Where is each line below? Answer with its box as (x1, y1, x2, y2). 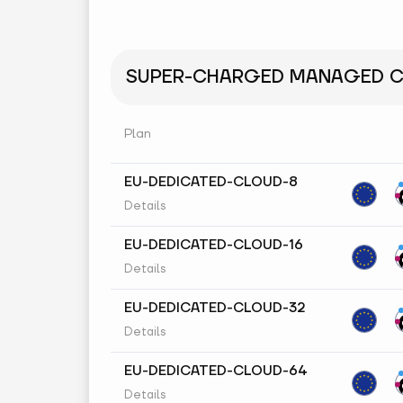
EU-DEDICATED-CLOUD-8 (124, 174, 298, 191)
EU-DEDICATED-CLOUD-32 (124, 300, 305, 317)
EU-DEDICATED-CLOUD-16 (124, 237, 303, 254)
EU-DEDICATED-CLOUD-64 (124, 363, 307, 380)
